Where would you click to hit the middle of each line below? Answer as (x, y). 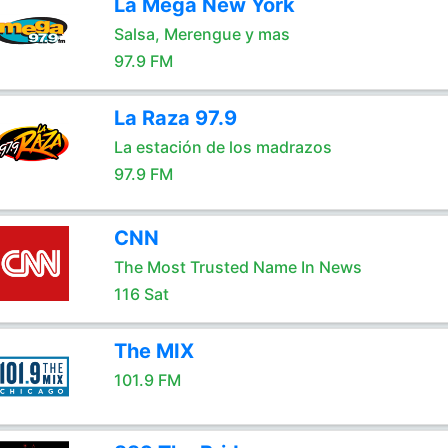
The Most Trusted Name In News (237, 267)
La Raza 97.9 (175, 118)
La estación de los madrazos (222, 147)
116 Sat (141, 294)
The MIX (153, 351)
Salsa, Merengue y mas (201, 34)
